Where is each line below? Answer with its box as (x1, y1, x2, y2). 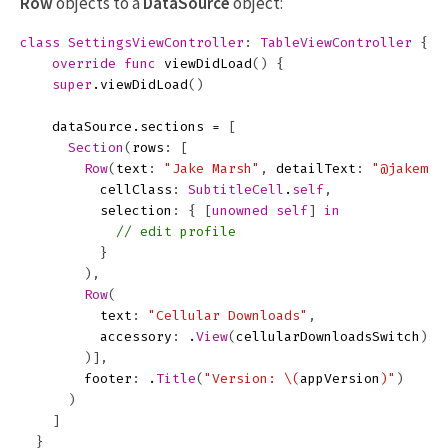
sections (140, 119, 204, 134)
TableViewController (260, 35, 412, 50)
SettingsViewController (68, 35, 244, 50)
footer (84, 371, 132, 386)
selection (100, 203, 172, 218)
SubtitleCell (188, 182, 284, 197)
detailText (276, 161, 356, 176)
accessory (100, 329, 172, 344)
